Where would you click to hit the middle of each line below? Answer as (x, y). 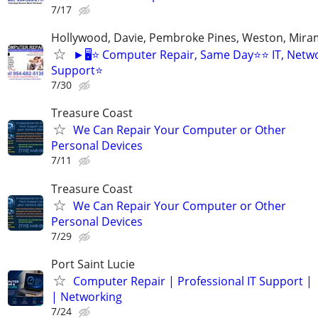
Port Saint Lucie (93, 264)
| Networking (87, 296)
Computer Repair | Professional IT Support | (193, 281)
